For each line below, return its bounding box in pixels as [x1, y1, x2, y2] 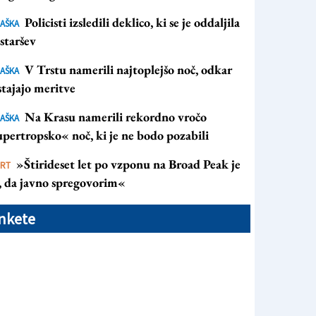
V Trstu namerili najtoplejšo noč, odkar [25, 61, 232, 78]
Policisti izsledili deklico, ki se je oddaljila [25, 14, 240, 31]
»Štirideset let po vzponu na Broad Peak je [16, 156, 241, 173]
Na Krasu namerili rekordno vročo [25, 109, 207, 126]
